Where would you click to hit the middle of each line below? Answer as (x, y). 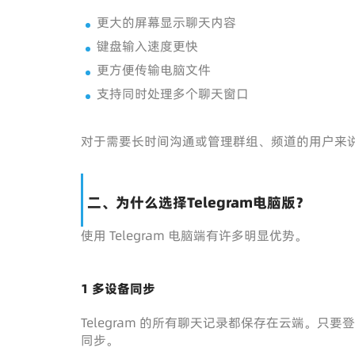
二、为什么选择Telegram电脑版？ (198, 202)
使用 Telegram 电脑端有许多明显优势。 (194, 235)
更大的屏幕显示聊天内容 (166, 22)
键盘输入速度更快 (147, 46)
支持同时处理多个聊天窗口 (173, 93)
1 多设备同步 (118, 288)
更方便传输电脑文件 (154, 69)
